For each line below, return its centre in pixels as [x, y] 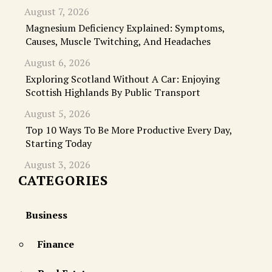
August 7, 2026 [57, 12]
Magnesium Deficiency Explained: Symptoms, [125, 28]
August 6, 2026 [57, 63]
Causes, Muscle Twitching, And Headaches [118, 42]
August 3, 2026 [57, 165]
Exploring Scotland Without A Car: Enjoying [123, 79]
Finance [56, 244]
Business [46, 215]
